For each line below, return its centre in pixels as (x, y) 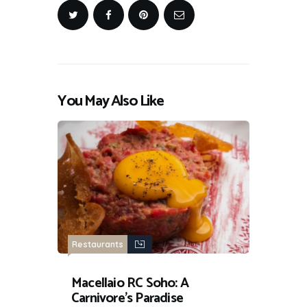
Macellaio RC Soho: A (130, 283)
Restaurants (98, 244)
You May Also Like (111, 101)
